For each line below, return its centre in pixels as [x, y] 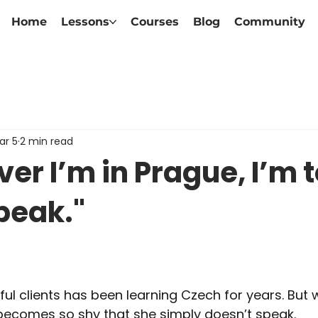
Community [269, 22]
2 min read [46, 141]
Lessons [85, 22]
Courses [154, 22]
